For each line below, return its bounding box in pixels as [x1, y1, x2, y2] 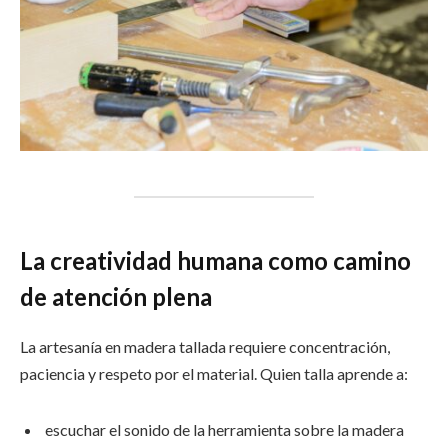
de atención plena [20, 282, 212, 312]
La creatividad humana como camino [20, 246, 411, 276]
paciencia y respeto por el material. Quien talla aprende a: [20, 364, 408, 384]
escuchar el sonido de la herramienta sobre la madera [45, 419, 404, 439]
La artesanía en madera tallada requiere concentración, [20, 337, 390, 357]
